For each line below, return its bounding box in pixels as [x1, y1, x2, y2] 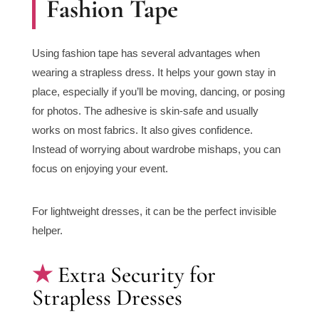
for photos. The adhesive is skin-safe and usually [31, 105, 258, 117]
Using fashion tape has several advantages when [31, 47, 260, 60]
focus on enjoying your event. [31, 162, 168, 175]
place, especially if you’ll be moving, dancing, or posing [31, 85, 285, 98]
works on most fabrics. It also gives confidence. [31, 124, 253, 137]
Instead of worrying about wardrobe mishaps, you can [31, 143, 281, 156]
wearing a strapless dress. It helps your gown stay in [31, 66, 276, 79]
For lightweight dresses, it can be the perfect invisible [31, 205, 276, 218]
